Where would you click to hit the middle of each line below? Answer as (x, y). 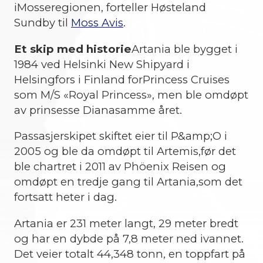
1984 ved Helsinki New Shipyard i (102, 64)
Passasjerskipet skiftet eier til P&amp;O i (121, 136)
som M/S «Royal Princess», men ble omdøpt (131, 95)
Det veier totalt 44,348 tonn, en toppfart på (130, 254)
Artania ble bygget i (185, 49)
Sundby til (43, 23)
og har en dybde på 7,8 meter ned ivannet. (129, 238)
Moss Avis (97, 23)
